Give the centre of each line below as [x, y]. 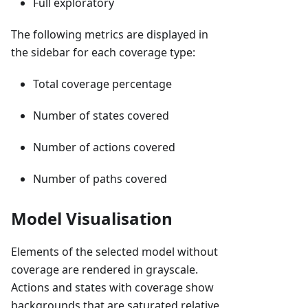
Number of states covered [101, 116]
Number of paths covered [100, 179]
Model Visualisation [92, 219]
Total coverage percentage [102, 84]
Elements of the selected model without [114, 252]
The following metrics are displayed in [110, 35]
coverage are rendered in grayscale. [104, 270]
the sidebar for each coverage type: [103, 53]
